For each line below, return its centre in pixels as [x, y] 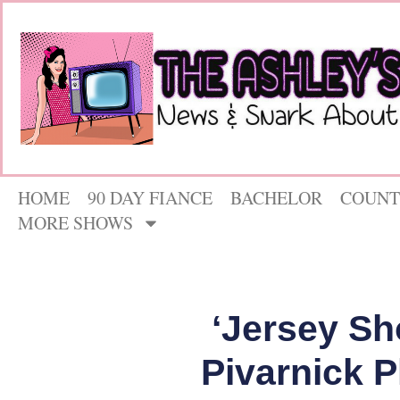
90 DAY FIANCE [150, 198]
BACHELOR [276, 198]
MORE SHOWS [75, 223]
